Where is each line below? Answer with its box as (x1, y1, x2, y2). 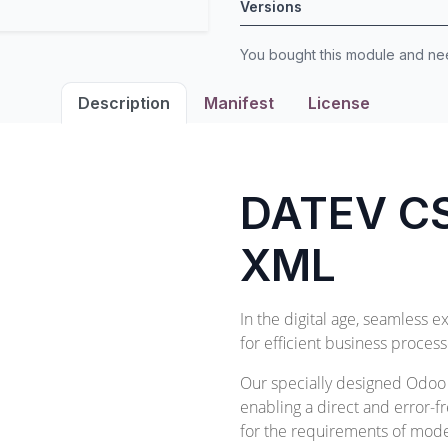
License (308, 93, 370, 113)
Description (78, 93, 170, 113)
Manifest (204, 93, 274, 113)
